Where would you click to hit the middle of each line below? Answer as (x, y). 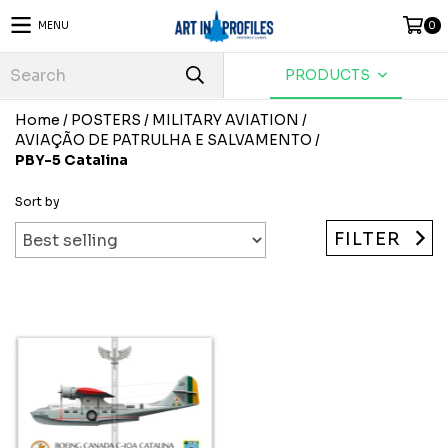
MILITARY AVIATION (225, 120)
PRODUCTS (329, 75)
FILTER (368, 238)
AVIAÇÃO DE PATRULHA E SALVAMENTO (163, 140)
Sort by (37, 201)
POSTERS (106, 120)
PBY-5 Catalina (71, 160)
